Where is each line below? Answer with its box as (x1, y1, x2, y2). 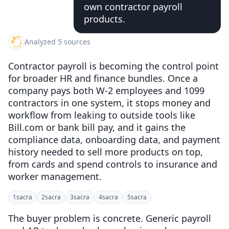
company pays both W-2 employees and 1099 (8, 84, 204, 97)
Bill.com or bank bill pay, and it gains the (8, 121, 186, 133)
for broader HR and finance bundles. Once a (8, 72, 198, 84)
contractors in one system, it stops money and (8, 97, 211, 109)
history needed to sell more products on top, (8, 146, 203, 158)
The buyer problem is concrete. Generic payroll (8, 212, 211, 224)
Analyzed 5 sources (25, 36, 90, 47)
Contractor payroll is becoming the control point (8, 60, 219, 72)
